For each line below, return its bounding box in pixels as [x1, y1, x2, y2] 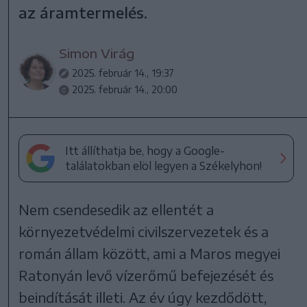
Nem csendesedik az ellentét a [19, 200, 214, 218]
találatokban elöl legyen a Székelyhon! [65, 158, 262, 173]
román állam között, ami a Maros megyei [19, 244, 281, 262]
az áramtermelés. [19, 2, 148, 22]
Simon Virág [59, 45, 135, 61]
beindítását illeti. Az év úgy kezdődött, [19, 288, 267, 306]
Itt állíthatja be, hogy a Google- [65, 143, 225, 158]
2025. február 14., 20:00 [72, 83, 178, 95]
